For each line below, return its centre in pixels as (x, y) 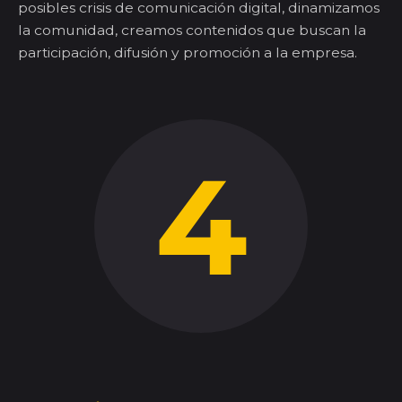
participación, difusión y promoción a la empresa (186, 53)
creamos (153, 31)
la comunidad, (70, 31)
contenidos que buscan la (276, 31)
